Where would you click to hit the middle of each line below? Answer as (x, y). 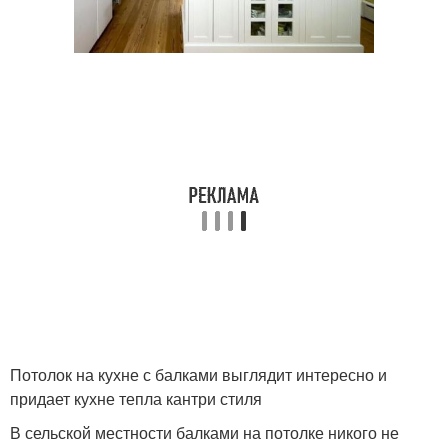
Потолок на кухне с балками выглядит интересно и (198, 374)
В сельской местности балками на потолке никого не (204, 432)
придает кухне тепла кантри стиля (136, 398)
